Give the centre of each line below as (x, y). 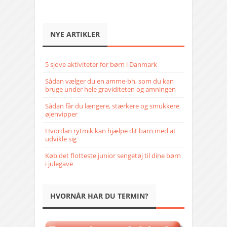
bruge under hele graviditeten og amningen (110, 89)
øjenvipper (61, 114)
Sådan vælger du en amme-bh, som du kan (109, 81)
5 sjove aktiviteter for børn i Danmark (101, 65)
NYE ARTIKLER (75, 34)
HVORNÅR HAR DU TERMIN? (99, 196)
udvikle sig (61, 139)
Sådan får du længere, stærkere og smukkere (112, 106)
